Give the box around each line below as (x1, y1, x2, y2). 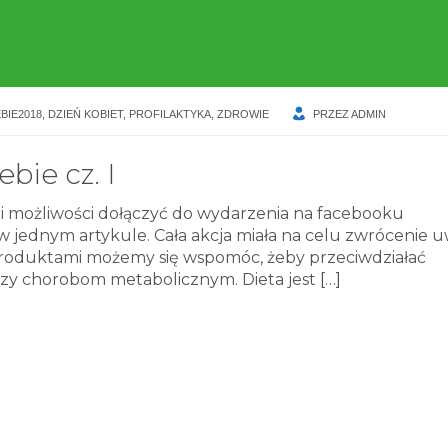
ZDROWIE (217, 108, 269, 121)
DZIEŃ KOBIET (48, 108, 123, 121)
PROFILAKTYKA (129, 108, 211, 121)
